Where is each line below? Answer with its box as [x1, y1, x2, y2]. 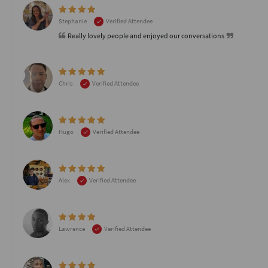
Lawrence [59, 224, 86, 233]
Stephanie [59, 17, 88, 25]
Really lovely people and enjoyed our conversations [65, 31, 227, 40]
